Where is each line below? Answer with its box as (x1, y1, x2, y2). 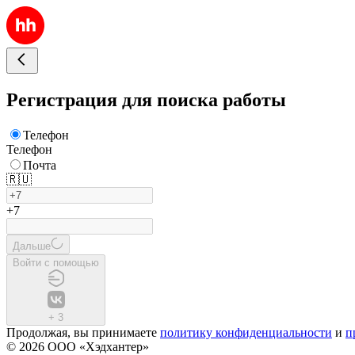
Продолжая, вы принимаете (6, 325, 160, 339)
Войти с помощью (13, 256, 99, 269)
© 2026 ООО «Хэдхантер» (6, 339, 149, 353)
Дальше (13, 239, 51, 252)
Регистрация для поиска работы (6, 89, 286, 110)
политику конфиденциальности (160, 325, 332, 339)
